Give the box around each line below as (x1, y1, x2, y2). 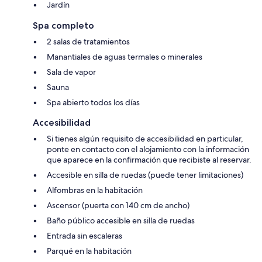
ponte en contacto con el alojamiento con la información (47, 144, 249, 155)
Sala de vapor (47, 67, 96, 78)
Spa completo (33, 20, 94, 32)
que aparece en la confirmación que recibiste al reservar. (47, 154, 251, 166)
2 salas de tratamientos (47, 36, 130, 47)
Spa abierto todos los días (47, 97, 140, 108)
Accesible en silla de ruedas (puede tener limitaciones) (47, 170, 243, 181)
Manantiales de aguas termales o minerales (47, 51, 202, 63)
